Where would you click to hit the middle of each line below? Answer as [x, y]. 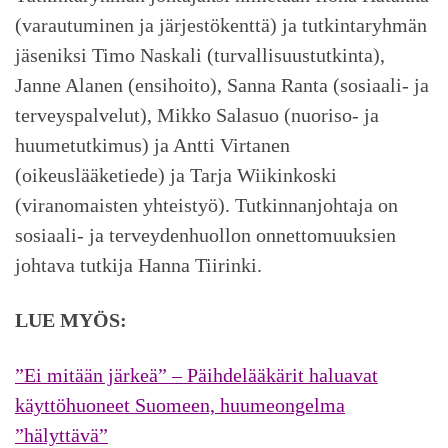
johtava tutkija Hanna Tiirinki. [138, 265]
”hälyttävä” [61, 434]
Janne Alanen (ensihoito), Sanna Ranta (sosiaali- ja [222, 85]
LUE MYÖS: [71, 320]
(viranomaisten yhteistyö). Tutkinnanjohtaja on [206, 205]
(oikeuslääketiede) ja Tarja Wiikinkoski [176, 175]
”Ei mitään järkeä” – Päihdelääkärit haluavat [196, 374]
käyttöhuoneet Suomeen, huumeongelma [180, 404]
